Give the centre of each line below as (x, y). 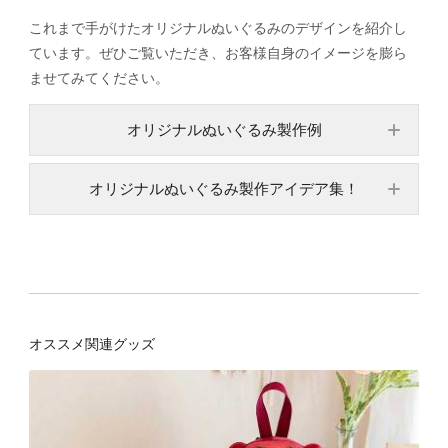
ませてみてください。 (99, 77)
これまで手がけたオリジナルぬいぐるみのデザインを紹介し (218, 27)
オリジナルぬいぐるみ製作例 (224, 129)
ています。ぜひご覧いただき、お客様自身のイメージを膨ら (218, 52)
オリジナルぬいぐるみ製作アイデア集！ (224, 188)
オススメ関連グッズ (92, 343)
